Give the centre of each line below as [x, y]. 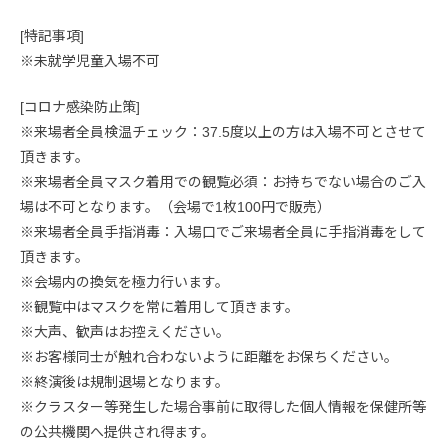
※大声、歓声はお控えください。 [125, 331]
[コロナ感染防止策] [80, 106]
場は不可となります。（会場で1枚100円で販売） [175, 206]
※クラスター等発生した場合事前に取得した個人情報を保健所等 [223, 406]
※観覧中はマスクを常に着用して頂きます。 [159, 306]
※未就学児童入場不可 [90, 60]
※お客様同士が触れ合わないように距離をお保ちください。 [209, 356]
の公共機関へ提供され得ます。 [117, 431]
